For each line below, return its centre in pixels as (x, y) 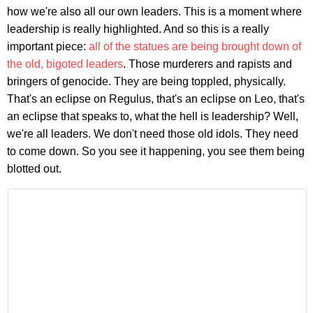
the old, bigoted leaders (65, 64)
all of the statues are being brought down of (195, 46)
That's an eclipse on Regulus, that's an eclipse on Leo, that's (156, 99)
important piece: (48, 46)
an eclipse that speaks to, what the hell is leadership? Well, (153, 116)
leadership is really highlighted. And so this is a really (138, 29)
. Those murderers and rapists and (208, 64)
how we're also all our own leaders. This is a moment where (154, 11)
